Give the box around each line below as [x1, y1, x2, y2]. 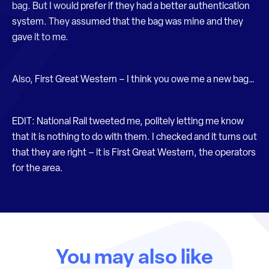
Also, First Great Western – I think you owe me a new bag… [12, 75, 255, 85]
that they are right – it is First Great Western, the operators [12, 148, 256, 158]
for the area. [12, 164, 63, 174]
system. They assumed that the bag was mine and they [12, 17, 243, 27]
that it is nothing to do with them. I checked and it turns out [12, 133, 257, 142]
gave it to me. [12, 33, 68, 43]
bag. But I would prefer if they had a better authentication [12, 2, 250, 11]
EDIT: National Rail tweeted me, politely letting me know [12, 117, 244, 127]
